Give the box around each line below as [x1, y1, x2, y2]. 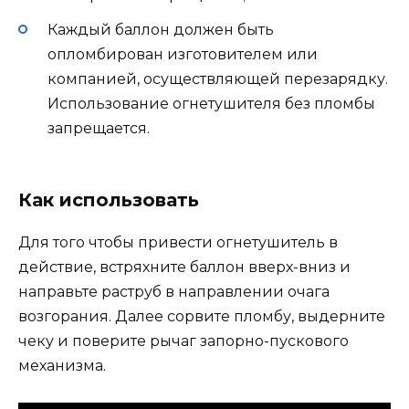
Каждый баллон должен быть [47, 21, 274, 39]
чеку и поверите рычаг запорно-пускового [18, 331, 349, 350]
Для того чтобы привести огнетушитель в [18, 233, 338, 251]
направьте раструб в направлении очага [18, 282, 330, 300]
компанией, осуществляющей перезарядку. [47, 70, 388, 89]
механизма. [18, 356, 106, 374]
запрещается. [47, 120, 150, 138]
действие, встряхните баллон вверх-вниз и [18, 257, 351, 276]
